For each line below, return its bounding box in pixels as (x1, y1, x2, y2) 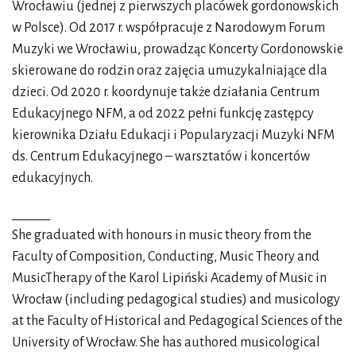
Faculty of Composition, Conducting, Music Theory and (12, 250, 319, 264)
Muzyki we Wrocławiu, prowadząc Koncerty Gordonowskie (12, 42, 343, 56)
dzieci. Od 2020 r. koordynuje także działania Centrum (12, 85, 319, 99)
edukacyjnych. (12, 171, 93, 185)
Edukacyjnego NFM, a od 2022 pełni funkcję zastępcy (12, 106, 314, 121)
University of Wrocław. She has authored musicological (12, 335, 320, 350)
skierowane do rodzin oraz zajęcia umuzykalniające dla (12, 64, 327, 78)
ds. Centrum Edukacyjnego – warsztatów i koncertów (12, 149, 310, 164)
